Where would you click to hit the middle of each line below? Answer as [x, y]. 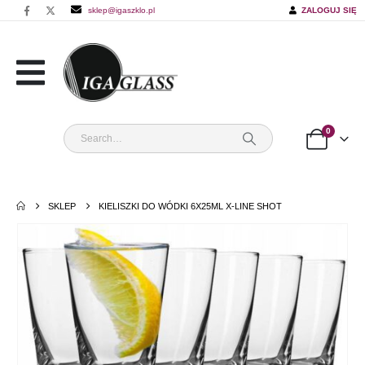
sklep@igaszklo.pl [121, 10]
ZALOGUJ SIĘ [327, 10]
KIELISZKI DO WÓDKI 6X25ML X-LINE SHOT [191, 207]
